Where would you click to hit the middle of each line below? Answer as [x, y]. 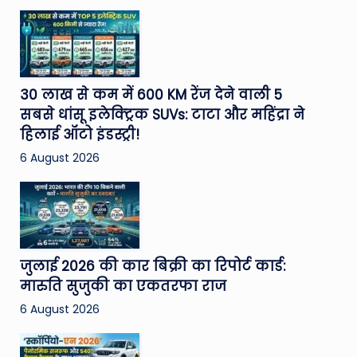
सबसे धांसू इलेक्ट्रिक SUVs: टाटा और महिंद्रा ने [162, 114]
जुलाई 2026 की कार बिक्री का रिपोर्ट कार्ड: [152, 266]
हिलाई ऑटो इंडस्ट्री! [79, 134]
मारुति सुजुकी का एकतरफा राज [123, 286]
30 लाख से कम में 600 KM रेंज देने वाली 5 [151, 94]
